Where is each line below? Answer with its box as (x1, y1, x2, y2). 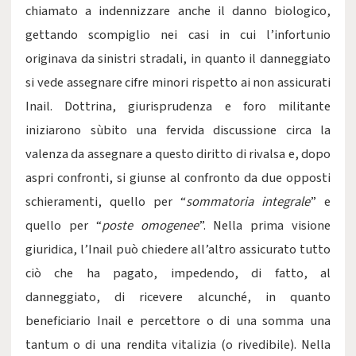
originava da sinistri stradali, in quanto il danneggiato (25, 49, 331, 68)
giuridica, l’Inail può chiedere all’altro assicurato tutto (25, 240, 331, 259)
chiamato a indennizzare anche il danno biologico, (25, 2, 331, 21)
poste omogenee (101, 216, 199, 235)
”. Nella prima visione (198, 216, 331, 235)
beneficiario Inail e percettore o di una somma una (25, 311, 331, 331)
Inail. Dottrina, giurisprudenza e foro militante (25, 97, 331, 116)
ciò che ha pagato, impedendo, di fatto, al (25, 264, 331, 283)
